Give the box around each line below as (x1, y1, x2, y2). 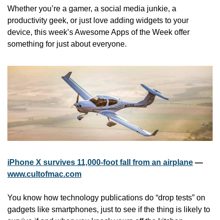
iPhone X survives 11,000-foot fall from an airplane (7, 158, 193, 166)
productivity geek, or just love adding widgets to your (7, 16, 189, 25)
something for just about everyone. (7, 39, 127, 48)
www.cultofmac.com (7, 169, 82, 178)
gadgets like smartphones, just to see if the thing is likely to (7, 205, 210, 214)
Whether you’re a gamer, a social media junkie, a (7, 4, 176, 13)
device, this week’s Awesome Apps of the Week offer (7, 27, 190, 36)
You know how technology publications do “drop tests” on (7, 193, 205, 202)
